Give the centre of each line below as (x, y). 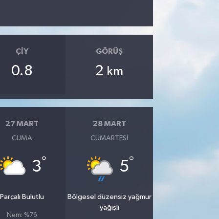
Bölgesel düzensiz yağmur (109, 197)
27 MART (22, 124)
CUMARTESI (109, 138)
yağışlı (109, 207)
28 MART (109, 124)
